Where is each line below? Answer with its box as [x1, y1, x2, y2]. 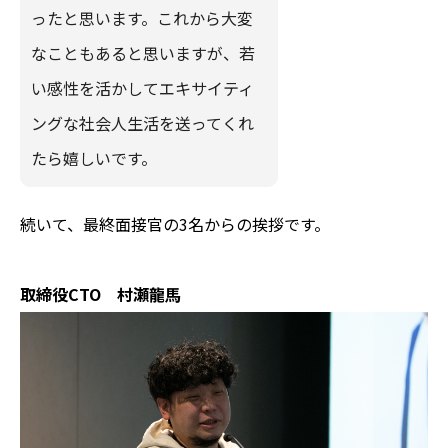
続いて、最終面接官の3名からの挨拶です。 [20, 212, 330, 237]
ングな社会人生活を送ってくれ [31, 111, 254, 136]
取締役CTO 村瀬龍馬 [20, 282, 181, 307]
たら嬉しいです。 [31, 146, 157, 171]
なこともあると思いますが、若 [31, 41, 255, 66]
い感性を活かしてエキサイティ [31, 76, 254, 101]
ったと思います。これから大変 [31, 6, 253, 31]
